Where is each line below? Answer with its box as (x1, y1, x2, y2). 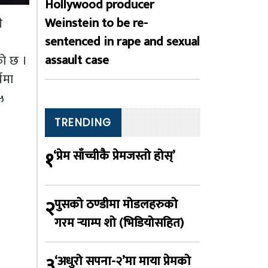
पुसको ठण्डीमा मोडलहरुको (54, 194, 178, 215)
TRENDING (54, 115, 112, 130)
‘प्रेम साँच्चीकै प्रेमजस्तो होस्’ (53, 145, 175, 166)
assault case (45, 50, 109, 71)
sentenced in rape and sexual (45, 31, 200, 52)
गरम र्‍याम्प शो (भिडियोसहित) (54, 212, 184, 233)
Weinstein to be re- (45, 13, 148, 33)
